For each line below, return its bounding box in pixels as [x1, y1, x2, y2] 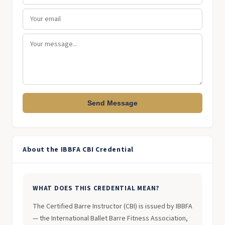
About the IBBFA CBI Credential [23, 145, 134, 155]
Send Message [87, 99, 138, 107]
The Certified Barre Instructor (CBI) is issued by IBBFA [33, 201, 192, 211]
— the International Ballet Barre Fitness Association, [33, 213, 188, 223]
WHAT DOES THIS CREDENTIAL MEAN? [33, 184, 160, 193]
